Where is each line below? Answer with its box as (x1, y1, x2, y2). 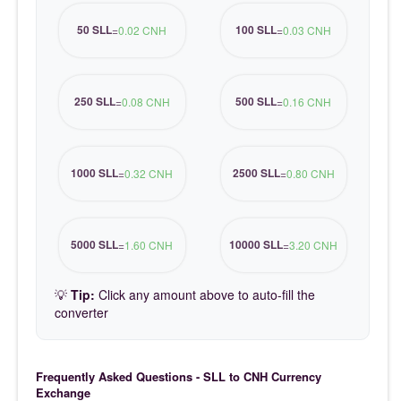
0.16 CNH (283, 94, 332, 110)
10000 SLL (229, 236, 284, 253)
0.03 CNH (283, 22, 332, 38)
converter (55, 303, 108, 321)
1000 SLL (71, 165, 119, 182)
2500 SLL (232, 165, 280, 182)
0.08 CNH (121, 94, 170, 110)
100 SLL (235, 21, 277, 38)
